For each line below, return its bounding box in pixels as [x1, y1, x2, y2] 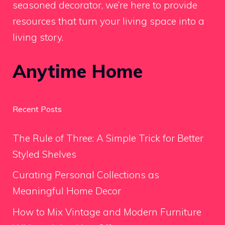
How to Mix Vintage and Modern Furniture [13, 205, 201, 218]
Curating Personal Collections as [13, 169, 159, 181]
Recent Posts [13, 103, 62, 114]
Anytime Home [13, 59, 143, 82]
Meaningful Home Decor [13, 185, 121, 197]
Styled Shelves [13, 148, 76, 160]
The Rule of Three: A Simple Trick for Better [13, 132, 203, 144]
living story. [13, 31, 63, 44]
